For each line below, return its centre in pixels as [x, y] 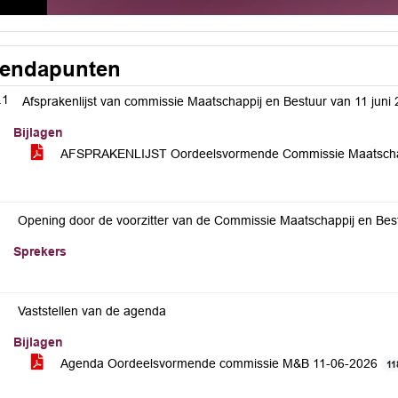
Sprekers [40, 251]
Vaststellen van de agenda [92, 311]
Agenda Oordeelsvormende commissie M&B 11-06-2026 [219, 363]
